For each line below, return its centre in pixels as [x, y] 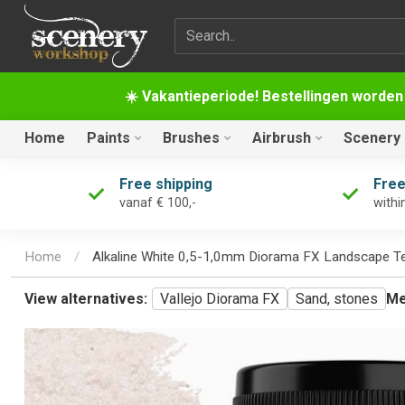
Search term [211, 28]
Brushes [191, 138]
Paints [108, 138]
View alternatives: [86, 299]
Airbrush [282, 138]
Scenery [372, 138]
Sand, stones [337, 299]
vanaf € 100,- [158, 203]
